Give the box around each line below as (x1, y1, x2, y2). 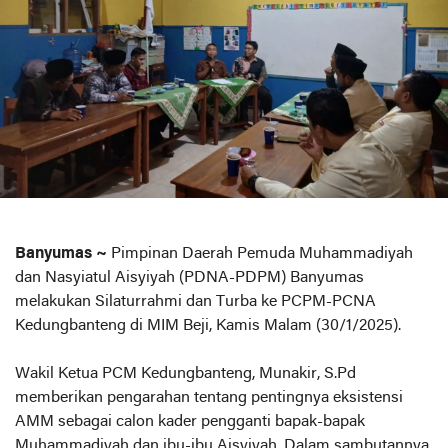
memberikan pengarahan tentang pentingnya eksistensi (15, 390, 403, 406)
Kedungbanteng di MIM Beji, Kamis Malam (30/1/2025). (15, 318, 401, 334)
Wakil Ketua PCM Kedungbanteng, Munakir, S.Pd (15, 366, 356, 382)
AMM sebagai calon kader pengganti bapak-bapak (15, 414, 365, 430)
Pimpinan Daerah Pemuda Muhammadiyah (107, 246, 413, 262)
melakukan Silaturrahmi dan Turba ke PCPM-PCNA (15, 294, 376, 310)
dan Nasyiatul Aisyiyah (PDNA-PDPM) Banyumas (15, 270, 364, 286)
